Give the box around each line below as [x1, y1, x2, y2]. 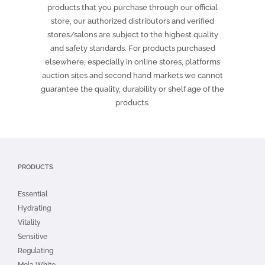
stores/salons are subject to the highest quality [47, 30, 218, 40]
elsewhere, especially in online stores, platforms [45, 57, 220, 67]
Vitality [18, 218, 41, 227]
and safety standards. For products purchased [50, 44, 215, 53]
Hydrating [18, 203, 51, 212]
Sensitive [18, 232, 47, 241]
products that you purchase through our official [47, 3, 218, 12]
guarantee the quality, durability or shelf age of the [41, 85, 224, 94]
